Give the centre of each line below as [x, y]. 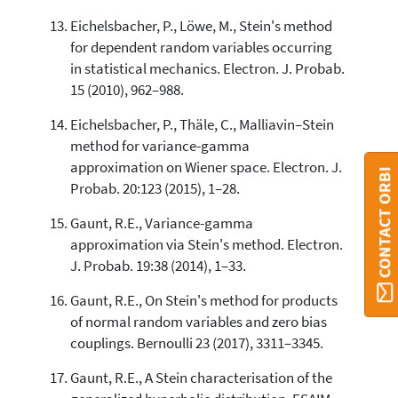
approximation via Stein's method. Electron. [206, 244]
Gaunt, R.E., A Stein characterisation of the [201, 378]
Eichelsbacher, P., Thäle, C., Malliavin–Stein [202, 124]
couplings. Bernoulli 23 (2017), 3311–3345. [196, 343]
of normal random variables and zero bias [198, 322]
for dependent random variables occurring [201, 47]
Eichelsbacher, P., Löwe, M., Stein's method [201, 26]
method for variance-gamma [159, 146]
